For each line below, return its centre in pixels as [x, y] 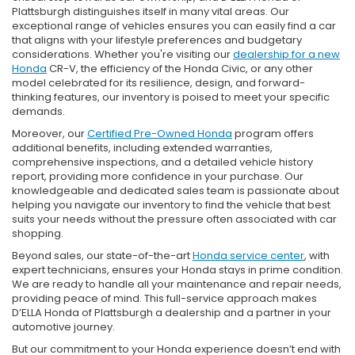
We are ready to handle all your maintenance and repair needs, [177, 284]
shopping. [38, 233]
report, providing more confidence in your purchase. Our [158, 176]
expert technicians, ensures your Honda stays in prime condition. [177, 269]
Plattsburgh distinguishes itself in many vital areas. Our [151, 11]
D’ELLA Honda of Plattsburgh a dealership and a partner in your [172, 312]
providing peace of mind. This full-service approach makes [164, 298]
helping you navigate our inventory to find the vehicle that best [171, 204]
